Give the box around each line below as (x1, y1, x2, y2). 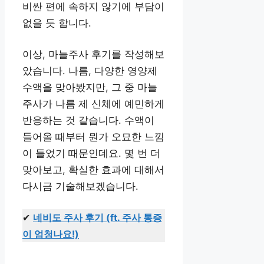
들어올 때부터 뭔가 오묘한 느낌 (22, 131, 164, 143)
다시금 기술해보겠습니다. (22, 180, 138, 193)
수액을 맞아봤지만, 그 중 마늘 (22, 81, 157, 94)
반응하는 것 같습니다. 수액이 (22, 114, 154, 127)
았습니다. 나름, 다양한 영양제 (22, 65, 157, 77)
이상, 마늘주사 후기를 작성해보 (22, 48, 164, 61)
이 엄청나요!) (22, 227, 79, 240)
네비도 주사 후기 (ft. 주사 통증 (33, 211, 162, 223)
